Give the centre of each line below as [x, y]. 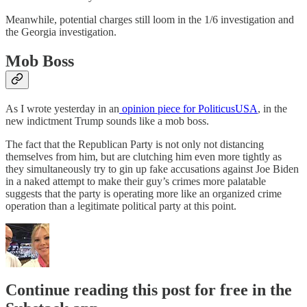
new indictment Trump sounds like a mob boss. [107, 121]
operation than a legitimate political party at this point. [121, 206]
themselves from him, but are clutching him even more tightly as [144, 156]
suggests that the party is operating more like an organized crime [144, 193]
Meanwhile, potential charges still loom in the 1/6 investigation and [150, 19]
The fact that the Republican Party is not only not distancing [135, 144]
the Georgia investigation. [61, 32]
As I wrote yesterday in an [62, 108]
